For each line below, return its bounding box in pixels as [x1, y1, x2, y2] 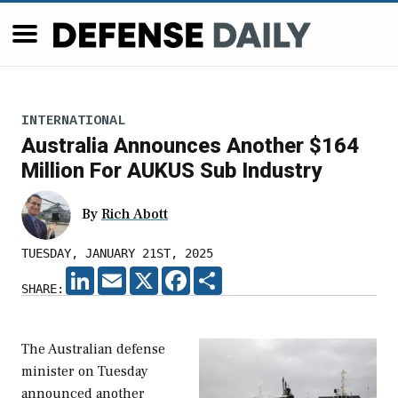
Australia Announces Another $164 [21, 133, 359, 159]
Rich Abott [101, 205, 168, 224]
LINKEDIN [94, 267, 151, 282]
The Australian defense [21, 340, 165, 359]
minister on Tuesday [21, 362, 148, 381]
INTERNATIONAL [21, 110, 125, 129]
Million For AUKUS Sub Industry [21, 158, 322, 184]
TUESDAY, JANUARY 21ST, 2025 [21, 246, 213, 261]
